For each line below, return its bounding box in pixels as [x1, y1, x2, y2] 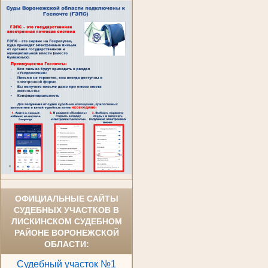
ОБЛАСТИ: [44, 239, 89, 249]
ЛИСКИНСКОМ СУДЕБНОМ [11, 217, 122, 227]
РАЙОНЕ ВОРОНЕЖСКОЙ [14, 228, 119, 238]
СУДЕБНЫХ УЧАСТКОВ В [14, 205, 119, 215]
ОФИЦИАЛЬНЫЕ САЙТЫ [14, 194, 118, 204]
